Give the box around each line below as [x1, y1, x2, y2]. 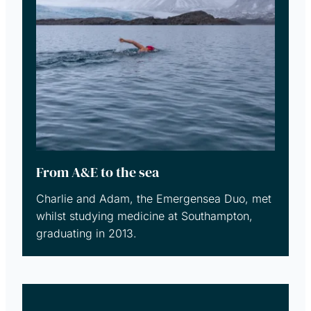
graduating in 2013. [36, 226, 137, 240]
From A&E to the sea [36, 162, 159, 182]
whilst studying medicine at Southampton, [36, 208, 253, 223]
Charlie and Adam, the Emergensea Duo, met [36, 191, 271, 205]
